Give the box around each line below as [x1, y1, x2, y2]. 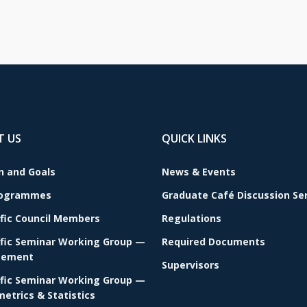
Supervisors [162, 258, 219, 271]
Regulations [162, 212, 221, 225]
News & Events [162, 165, 236, 178]
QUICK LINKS [162, 131, 227, 146]
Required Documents [162, 235, 265, 248]
